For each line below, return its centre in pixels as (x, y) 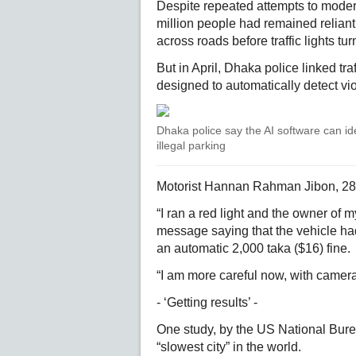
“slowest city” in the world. (229, 347)
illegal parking (191, 145)
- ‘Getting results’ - (207, 302)
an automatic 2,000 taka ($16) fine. (253, 248)
